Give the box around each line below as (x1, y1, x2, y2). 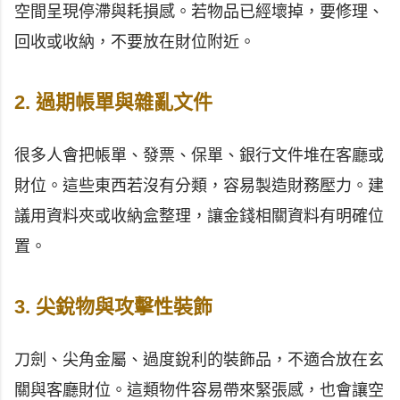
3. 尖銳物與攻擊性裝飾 (14, 296, 212, 319)
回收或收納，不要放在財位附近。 (14, 33, 255, 52)
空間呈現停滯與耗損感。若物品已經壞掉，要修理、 (14, 3, 384, 21)
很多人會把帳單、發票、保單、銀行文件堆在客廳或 (14, 146, 384, 165)
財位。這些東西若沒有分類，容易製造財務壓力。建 (14, 177, 384, 196)
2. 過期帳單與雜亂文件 (14, 91, 212, 114)
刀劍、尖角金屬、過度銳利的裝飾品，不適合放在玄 (14, 351, 384, 370)
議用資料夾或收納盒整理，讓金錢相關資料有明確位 (14, 207, 384, 226)
